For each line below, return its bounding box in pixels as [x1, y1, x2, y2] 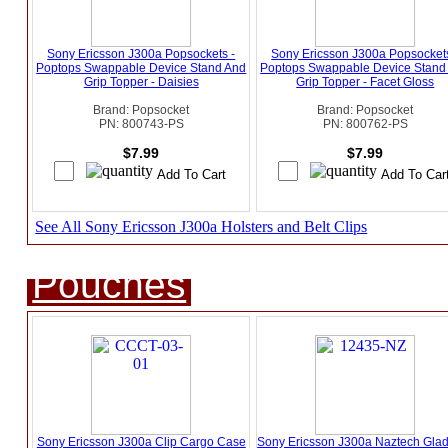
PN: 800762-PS [322, 117, 408, 132]
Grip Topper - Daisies [83, 75, 199, 90]
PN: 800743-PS [98, 117, 184, 132]
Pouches [32, 263, 187, 307]
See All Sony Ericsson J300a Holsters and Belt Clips [35, 218, 368, 236]
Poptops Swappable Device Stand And [36, 61, 247, 76]
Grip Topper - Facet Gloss [296, 75, 435, 90]
